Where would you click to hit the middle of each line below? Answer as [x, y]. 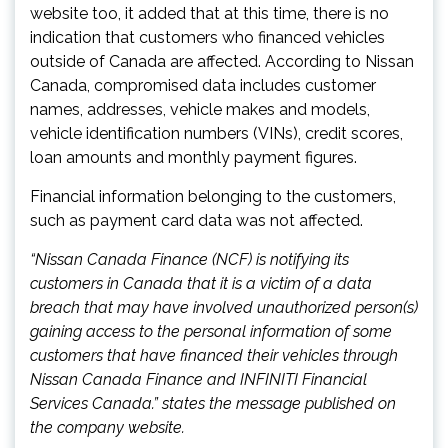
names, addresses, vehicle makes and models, [200, 109]
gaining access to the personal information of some [211, 331]
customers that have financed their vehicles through [214, 355]
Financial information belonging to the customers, [213, 196]
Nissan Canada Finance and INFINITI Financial [198, 379]
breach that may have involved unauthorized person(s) [224, 307]
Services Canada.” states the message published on [213, 403]
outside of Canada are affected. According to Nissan [222, 61]
